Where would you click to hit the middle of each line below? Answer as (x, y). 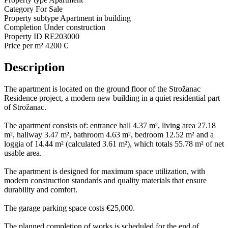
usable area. (23, 153)
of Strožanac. (25, 107)
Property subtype (31, 18)
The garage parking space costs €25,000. (69, 208)
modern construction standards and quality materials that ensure (105, 180)
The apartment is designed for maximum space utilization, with (105, 171)
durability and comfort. (41, 189)
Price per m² (24, 46)
